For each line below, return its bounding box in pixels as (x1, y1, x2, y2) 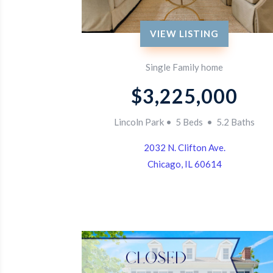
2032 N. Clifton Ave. (143, 141, 225, 153)
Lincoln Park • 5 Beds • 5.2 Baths (114, 116, 255, 127)
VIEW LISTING (150, 27, 219, 39)
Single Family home (146, 61, 224, 73)
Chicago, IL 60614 (147, 158, 222, 169)
